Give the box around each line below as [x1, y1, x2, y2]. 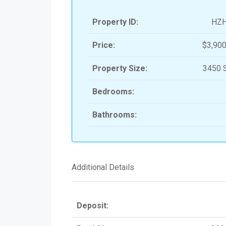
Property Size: [92, 64, 147, 74]
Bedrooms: [92, 87, 134, 97]
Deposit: [77, 201, 108, 211]
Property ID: [92, 17, 138, 27]
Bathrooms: [92, 110, 137, 120]
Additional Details [72, 162, 134, 173]
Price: [92, 40, 115, 50]
